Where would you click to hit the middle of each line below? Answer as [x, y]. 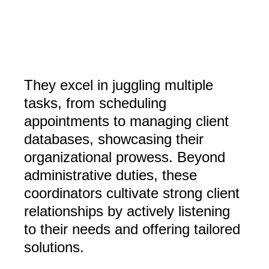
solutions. [54, 247]
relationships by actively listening [127, 211]
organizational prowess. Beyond [125, 157]
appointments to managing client [126, 121]
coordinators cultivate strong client [132, 193]
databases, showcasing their [114, 139]
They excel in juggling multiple [119, 85]
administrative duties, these [110, 175]
